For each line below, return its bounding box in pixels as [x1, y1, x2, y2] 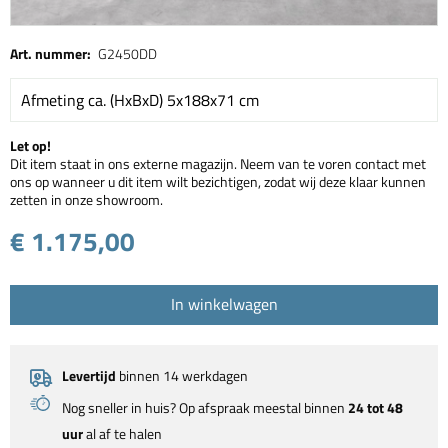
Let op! [10, 135, 51, 157]
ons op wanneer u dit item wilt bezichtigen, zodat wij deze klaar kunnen [10, 171, 426, 193]
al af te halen [83, 423, 162, 445]
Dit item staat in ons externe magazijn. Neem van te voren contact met [10, 153, 426, 175]
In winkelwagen [170, 292, 278, 317]
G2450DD [98, 43, 157, 65]
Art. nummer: [10, 43, 91, 65]
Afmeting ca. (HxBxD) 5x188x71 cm [21, 88, 259, 113]
